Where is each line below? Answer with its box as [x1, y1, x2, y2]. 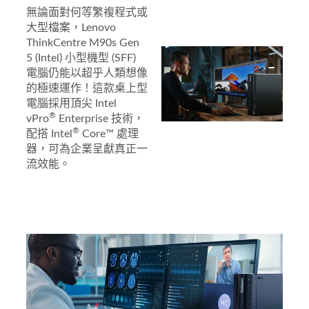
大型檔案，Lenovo [26, 21, 116, 33]
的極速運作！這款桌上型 [26, 82, 148, 94]
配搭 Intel [26, 128, 72, 139]
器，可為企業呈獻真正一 [26, 143, 148, 154]
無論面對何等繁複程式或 [26, 6, 148, 18]
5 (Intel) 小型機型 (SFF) [26, 52, 136, 63]
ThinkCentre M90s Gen [26, 37, 139, 48]
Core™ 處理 [79, 128, 139, 139]
